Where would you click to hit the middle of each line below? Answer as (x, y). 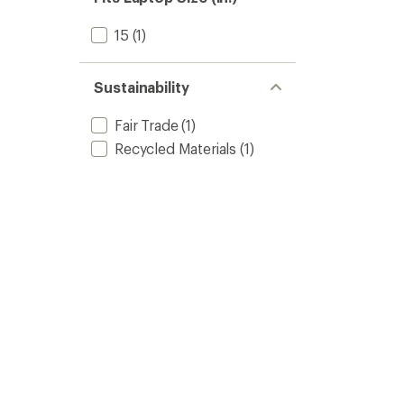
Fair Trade (147, 125)
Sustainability (142, 87)
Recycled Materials (176, 148)
